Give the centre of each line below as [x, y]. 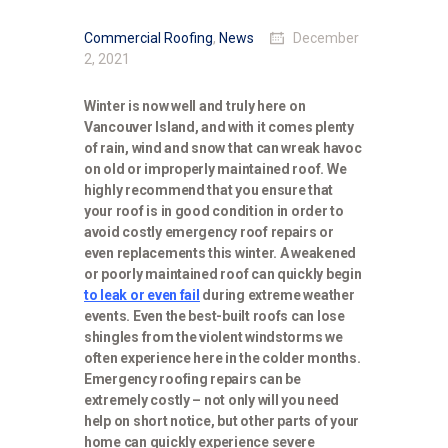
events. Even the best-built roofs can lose [214, 316]
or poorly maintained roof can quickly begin [223, 274]
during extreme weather [277, 295]
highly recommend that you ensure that [209, 190]
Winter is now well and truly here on [195, 106]
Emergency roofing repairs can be [192, 379]
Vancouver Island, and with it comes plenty [219, 127]
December [325, 38]
